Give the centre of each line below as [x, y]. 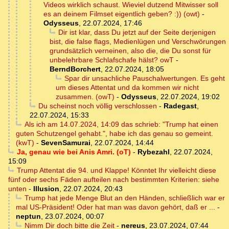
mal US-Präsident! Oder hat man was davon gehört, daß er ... [116, 207]
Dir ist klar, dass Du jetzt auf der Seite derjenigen [137, 32]
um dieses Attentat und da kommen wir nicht [127, 88]
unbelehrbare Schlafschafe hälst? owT [112, 60]
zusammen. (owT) [85, 97]
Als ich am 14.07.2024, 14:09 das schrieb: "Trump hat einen [121, 124]
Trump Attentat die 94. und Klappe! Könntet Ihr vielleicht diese [116, 170]
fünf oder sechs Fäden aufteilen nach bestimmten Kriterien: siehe [114, 180]
